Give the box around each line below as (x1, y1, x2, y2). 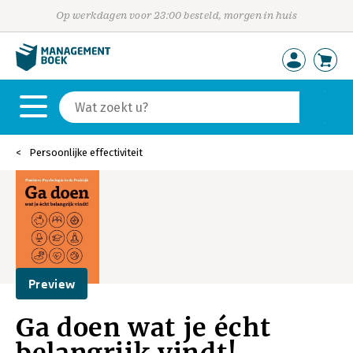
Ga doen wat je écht (16, 312, 272, 344)
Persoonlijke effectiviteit (29, 147, 143, 158)
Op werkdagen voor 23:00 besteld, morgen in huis (55, 9, 298, 21)
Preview (28, 277, 76, 291)
